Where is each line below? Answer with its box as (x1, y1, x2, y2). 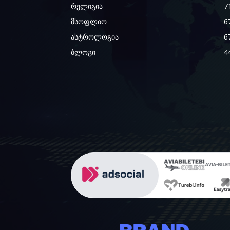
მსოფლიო (71, 16, 107, 27)
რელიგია (71, 1, 103, 11)
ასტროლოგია (71, 32, 119, 42)
